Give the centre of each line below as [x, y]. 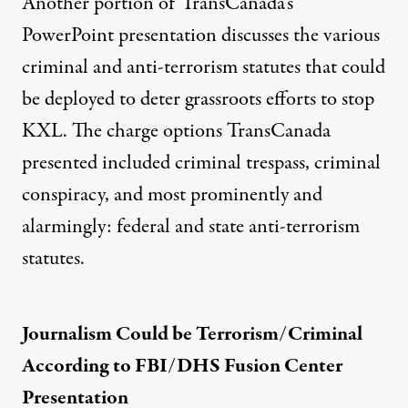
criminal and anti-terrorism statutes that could [204, 67]
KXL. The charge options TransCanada [176, 131]
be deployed [68, 99]
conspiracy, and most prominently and [172, 194]
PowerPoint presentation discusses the [173, 35]
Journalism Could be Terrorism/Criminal [192, 334]
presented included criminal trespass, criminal [201, 163]
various [352, 35]
